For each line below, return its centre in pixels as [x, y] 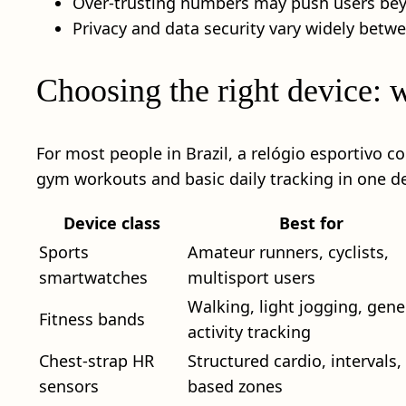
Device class [111, 222]
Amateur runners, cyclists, [288, 251]
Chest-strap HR [97, 360]
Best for [311, 222]
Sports [64, 251]
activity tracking [249, 331]
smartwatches [93, 277]
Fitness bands [92, 319]
